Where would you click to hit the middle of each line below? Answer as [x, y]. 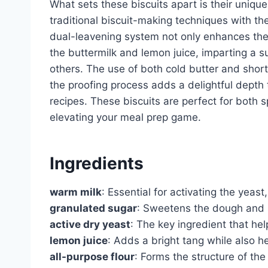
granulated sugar [93, 208]
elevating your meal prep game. [125, 117]
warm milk [76, 192]
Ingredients [97, 163]
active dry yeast [90, 224]
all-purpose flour [92, 256]
